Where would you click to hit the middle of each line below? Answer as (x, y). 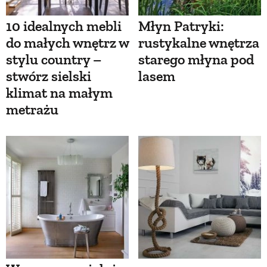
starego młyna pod (196, 60)
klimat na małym (59, 93)
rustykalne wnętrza (199, 43)
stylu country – (54, 60)
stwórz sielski (49, 76)
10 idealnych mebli (64, 26)
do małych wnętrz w (67, 43)
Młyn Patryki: (181, 26)
